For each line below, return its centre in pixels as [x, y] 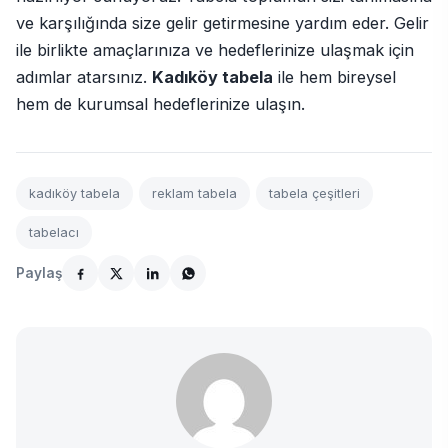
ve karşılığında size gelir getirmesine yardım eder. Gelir [222, 23]
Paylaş [39, 272]
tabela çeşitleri [314, 194]
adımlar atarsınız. [84, 77]
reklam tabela [194, 194]
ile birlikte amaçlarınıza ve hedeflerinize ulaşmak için [215, 50]
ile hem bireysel [334, 77]
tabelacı [54, 233]
